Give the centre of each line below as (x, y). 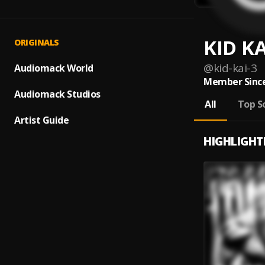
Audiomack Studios (57, 94)
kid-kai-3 (235, 68)
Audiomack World (54, 68)
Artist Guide (41, 120)
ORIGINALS (37, 42)
